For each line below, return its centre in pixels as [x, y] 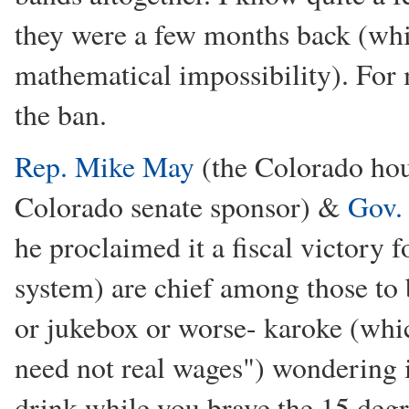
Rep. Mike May [105, 166]
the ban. [61, 114]
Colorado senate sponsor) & [181, 206]
